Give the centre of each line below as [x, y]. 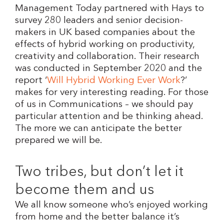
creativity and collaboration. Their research [107, 56]
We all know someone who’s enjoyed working [111, 205]
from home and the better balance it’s [97, 217]
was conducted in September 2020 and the [108, 68]
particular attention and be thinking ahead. [109, 116]
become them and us [84, 190]
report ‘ [31, 80]
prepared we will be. [59, 140]
